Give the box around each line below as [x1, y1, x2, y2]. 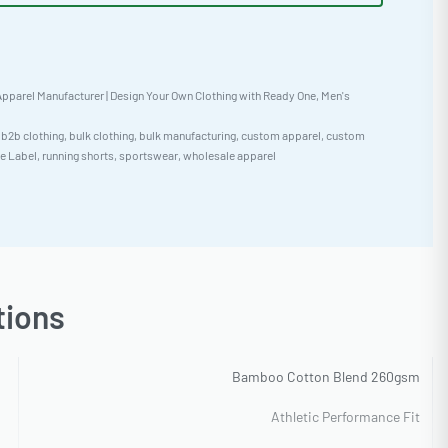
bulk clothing [68, 128, 134, 143]
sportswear [118, 148, 178, 163]
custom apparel [240, 128, 321, 143]
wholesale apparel [182, 148, 276, 163]
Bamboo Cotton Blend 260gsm [231, 368, 420, 386]
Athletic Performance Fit [270, 408, 420, 426]
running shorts [41, 148, 114, 163]
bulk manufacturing [138, 128, 236, 143]
